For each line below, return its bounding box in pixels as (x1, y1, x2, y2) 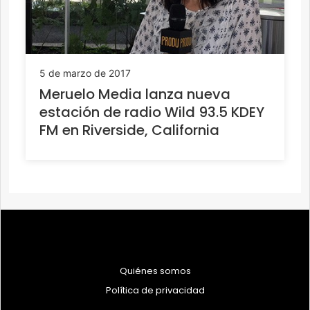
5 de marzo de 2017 (39, 67, 131, 80)
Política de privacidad (105, 284, 205, 298)
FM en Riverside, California (39, 120, 219, 140)
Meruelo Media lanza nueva (39, 84, 230, 104)
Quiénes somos (119, 264, 191, 278)
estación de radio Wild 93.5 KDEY (39, 102, 264, 122)
